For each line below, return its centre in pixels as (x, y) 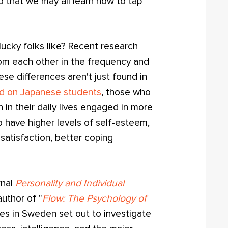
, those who (126, 93)
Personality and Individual (70, 184)
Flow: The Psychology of (94, 199)
